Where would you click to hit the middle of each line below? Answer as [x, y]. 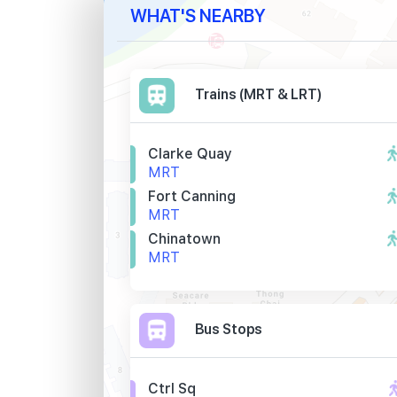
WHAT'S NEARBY [198, 15]
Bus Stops [229, 329]
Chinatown [184, 239]
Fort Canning [192, 196]
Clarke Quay [190, 154]
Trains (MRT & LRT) [258, 94]
